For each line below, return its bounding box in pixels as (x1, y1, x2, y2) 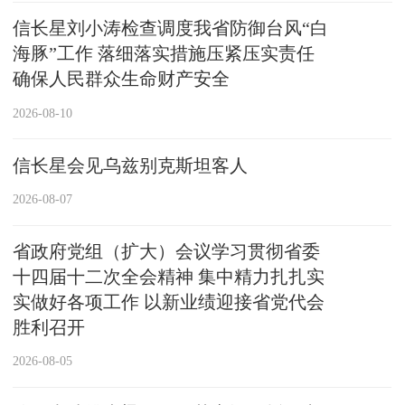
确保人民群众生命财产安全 (13, 69, 231, 89)
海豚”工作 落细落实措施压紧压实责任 (13, 43, 316, 64)
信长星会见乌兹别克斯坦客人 (13, 155, 249, 175)
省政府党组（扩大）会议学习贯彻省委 (13, 240, 321, 261)
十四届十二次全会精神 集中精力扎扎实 (13, 266, 325, 287)
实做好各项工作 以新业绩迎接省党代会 (13, 291, 325, 312)
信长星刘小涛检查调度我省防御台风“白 (13, 18, 329, 39)
